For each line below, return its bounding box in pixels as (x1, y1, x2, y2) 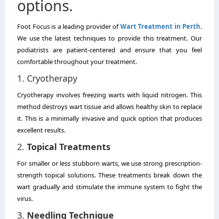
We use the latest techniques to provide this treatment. (17, 33, 188, 43)
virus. (17, 194, 33, 203)
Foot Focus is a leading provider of (17, 22, 120, 31)
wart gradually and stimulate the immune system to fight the (17, 182, 202, 191)
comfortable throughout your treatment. (17, 57, 137, 66)
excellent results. (17, 125, 66, 134)
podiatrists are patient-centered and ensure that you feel (17, 45, 202, 54)
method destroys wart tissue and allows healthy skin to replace (17, 102, 202, 111)
